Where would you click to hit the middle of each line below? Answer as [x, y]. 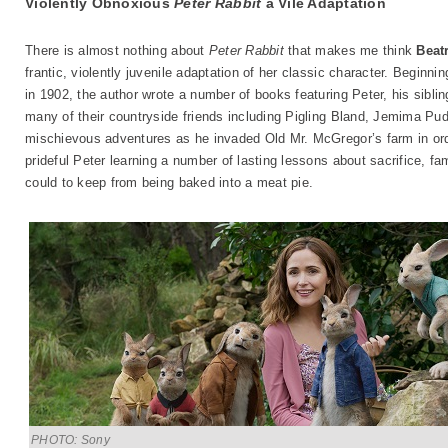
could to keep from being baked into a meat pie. [169, 182]
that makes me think [350, 50]
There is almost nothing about [117, 50]
